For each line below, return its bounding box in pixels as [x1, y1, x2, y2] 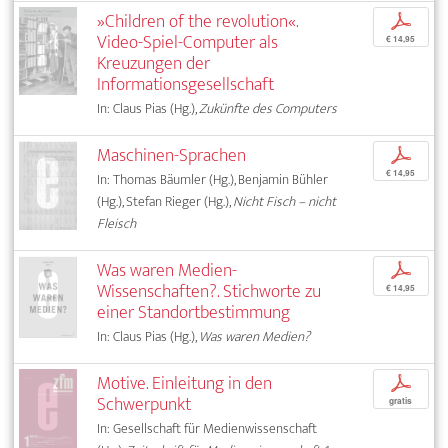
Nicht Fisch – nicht [233, 190, 337, 214]
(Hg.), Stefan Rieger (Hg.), [97, 190, 234, 214]
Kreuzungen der [97, 48, 211, 80]
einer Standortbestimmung [97, 297, 291, 329]
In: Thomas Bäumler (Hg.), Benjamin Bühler [97, 168, 329, 192]
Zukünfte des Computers [199, 97, 338, 121]
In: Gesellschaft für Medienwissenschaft [97, 417, 318, 441]
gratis [389, 395, 413, 408]
